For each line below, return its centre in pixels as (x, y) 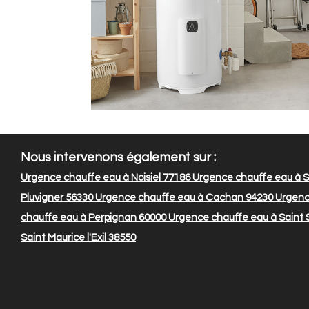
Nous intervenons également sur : (118, 158)
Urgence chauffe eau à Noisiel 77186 (106, 178)
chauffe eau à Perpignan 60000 (93, 218)
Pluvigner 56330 (57, 198)
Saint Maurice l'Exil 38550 (78, 238)
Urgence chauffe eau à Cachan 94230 (183, 198)
